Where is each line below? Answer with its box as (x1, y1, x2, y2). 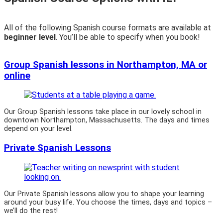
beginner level (4, 32, 56, 42)
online (4, 70, 30, 81)
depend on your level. (4, 124, 73, 133)
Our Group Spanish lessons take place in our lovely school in (4, 108, 202, 116)
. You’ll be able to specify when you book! (56, 32, 200, 42)
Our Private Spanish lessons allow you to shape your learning (4, 189, 204, 198)
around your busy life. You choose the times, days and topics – (4, 198, 212, 207)
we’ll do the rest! (4, 206, 58, 215)
